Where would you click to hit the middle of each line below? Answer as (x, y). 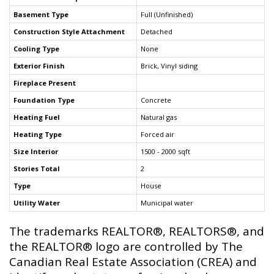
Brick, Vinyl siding (169, 65)
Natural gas (159, 117)
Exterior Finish (39, 65)
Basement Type (41, 14)
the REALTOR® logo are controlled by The (126, 246)
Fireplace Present (45, 83)
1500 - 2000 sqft (165, 151)
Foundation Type (44, 100)
